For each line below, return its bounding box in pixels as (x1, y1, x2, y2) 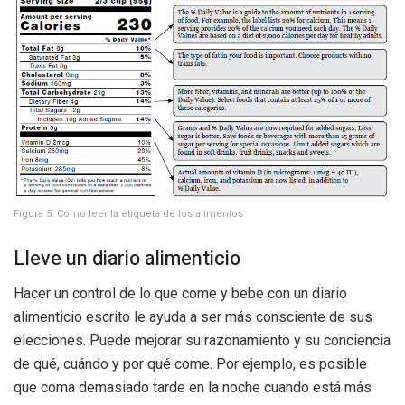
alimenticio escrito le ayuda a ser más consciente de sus (14, 308, 372, 326)
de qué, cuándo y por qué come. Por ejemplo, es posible (14, 355, 367, 373)
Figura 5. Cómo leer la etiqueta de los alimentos (14, 207, 243, 220)
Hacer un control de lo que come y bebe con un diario (14, 285, 347, 303)
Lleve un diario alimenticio (14, 244, 240, 274)
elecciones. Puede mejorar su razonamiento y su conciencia (14, 332, 391, 350)
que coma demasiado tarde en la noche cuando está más (14, 379, 372, 397)
